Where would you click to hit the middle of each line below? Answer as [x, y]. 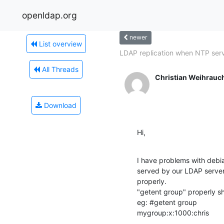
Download [59, 105]
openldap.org [49, 15]
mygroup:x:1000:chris [173, 212]
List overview [59, 43]
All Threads [59, 69]
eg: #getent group [167, 202]
